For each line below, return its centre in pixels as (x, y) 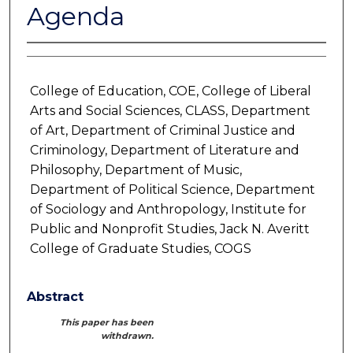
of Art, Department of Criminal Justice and (162, 130)
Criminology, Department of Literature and (164, 150)
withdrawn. (128, 336)
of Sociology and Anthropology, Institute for (168, 209)
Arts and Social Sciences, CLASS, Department (170, 110)
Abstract (55, 296)
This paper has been (107, 323)
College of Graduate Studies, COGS (140, 248)
